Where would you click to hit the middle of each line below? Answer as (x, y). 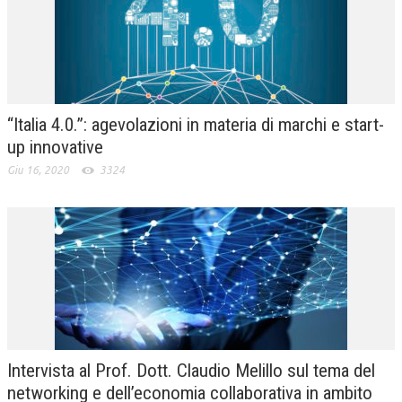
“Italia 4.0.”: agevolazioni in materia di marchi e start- (196, 124)
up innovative (55, 147)
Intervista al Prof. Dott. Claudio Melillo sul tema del (191, 370)
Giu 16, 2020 (38, 170)
